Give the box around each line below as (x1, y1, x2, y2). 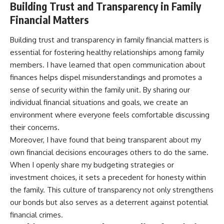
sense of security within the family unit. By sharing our (10, 84, 190, 94)
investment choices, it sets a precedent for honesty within (10, 172, 206, 182)
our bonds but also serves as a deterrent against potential (10, 197, 208, 207)
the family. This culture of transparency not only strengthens (10, 184, 213, 194)
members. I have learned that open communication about (10, 59, 205, 69)
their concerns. (10, 122, 59, 132)
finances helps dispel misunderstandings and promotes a (10, 72, 202, 82)
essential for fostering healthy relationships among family (10, 47, 204, 57)
